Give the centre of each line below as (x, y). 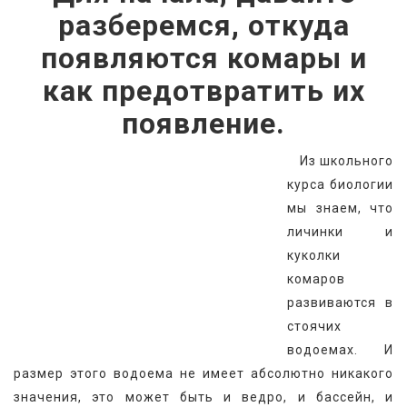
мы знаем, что (340, 208)
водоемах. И (340, 350)
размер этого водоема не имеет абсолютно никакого (203, 374)
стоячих (314, 327)
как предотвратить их (203, 91)
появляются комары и (203, 59)
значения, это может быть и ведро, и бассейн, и (203, 397)
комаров (316, 279)
